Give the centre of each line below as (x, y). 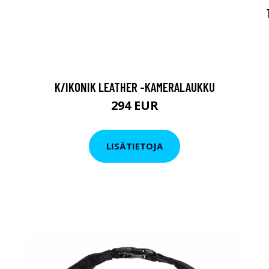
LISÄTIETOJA (134, 146)
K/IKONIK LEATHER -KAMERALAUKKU (134, 86)
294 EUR (134, 105)
